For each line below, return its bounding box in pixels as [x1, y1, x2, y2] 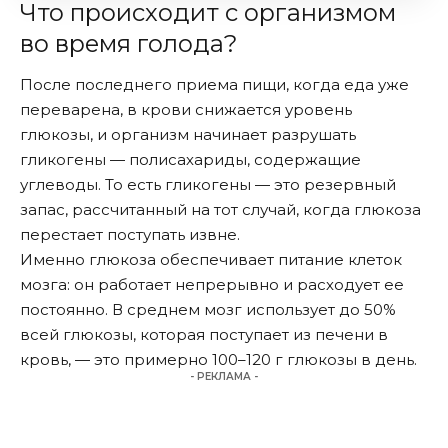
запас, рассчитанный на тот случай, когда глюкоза [20, 199, 421, 219]
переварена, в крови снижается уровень [20, 99, 352, 119]
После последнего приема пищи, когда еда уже [20, 74, 409, 94]
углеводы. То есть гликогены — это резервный [20, 174, 396, 194]
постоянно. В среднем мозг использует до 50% [20, 299, 396, 319]
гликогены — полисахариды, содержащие [20, 149, 361, 169]
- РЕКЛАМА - [190, 369, 258, 383]
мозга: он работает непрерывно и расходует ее [20, 274, 404, 294]
